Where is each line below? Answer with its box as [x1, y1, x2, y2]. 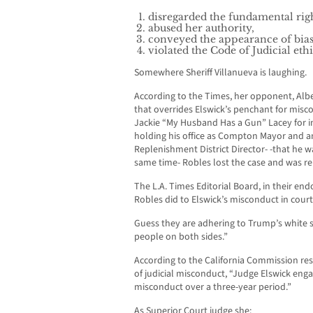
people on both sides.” [134, 230, 228, 245]
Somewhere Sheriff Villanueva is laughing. [134, 66, 307, 80]
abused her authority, [148, 22, 254, 35]
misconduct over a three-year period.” [134, 280, 291, 295]
